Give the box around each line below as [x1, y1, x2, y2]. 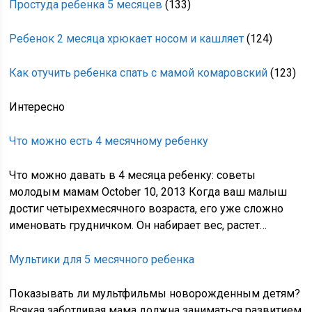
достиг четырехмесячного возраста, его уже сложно [9, 202, 284, 215]
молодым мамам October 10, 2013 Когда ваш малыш [9, 185, 288, 198]
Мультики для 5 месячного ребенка [9, 253, 195, 266]
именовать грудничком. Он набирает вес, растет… [9, 219, 267, 232]
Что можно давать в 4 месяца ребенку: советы [9, 169, 256, 182]
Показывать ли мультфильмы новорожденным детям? [9, 287, 301, 300]
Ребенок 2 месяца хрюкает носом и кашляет [9, 32, 244, 45]
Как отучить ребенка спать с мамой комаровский [9, 66, 268, 79]
